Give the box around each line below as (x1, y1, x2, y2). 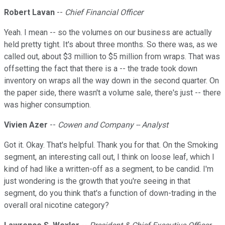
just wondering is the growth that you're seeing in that (4, 176, 190, 186)
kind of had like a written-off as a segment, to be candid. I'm (4, 164, 213, 174)
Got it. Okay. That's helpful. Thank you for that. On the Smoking (4, 140, 218, 150)
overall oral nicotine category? (4, 200, 109, 210)
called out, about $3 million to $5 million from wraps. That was (4, 52, 220, 62)
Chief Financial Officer (65, 8, 143, 18)
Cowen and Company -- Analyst (58, 120, 168, 130)
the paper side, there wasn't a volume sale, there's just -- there (4, 88, 221, 98)
